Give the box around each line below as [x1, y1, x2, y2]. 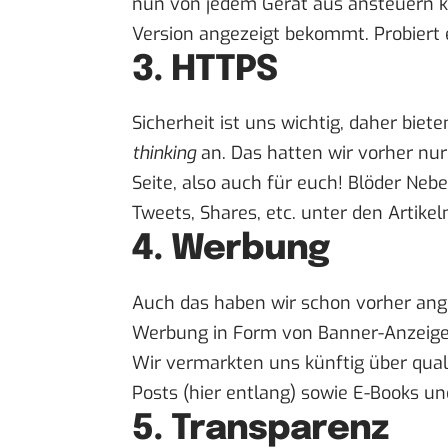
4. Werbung [132, 231, 330, 268]
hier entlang [189, 380, 290, 405]
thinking [132, 141, 196, 166]
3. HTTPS [132, 52, 278, 89]
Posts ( [132, 380, 189, 405]
